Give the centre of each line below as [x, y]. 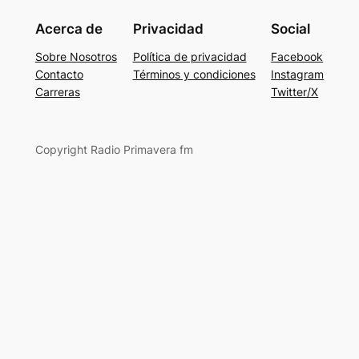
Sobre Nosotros [76, 56]
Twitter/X [295, 91]
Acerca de [69, 28]
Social [291, 28]
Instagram [298, 74]
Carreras [57, 91]
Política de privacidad [190, 56]
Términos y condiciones [194, 74]
